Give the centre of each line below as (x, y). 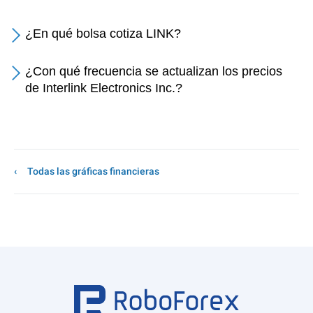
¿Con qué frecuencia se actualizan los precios (154, 71)
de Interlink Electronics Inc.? (104, 88)
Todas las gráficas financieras (93, 171)
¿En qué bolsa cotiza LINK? (103, 34)
